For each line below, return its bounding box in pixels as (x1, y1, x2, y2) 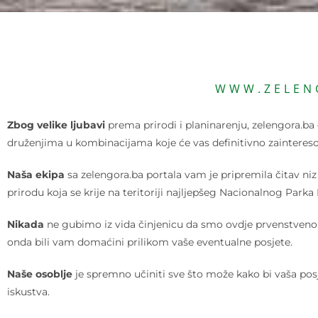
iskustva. (7, 285, 50, 298)
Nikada (7, 218, 44, 231)
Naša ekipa (7, 168, 65, 181)
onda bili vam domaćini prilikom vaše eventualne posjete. (7, 236, 292, 248)
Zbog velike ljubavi (7, 119, 105, 131)
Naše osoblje (7, 268, 72, 280)
